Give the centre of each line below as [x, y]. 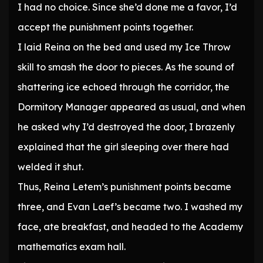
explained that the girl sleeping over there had [123, 147]
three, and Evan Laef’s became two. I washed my [130, 207]
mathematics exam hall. [72, 247]
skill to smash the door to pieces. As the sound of [126, 67]
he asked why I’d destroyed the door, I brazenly [126, 127]
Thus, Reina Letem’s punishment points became [124, 187]
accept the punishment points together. [105, 27]
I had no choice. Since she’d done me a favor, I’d [127, 7]
